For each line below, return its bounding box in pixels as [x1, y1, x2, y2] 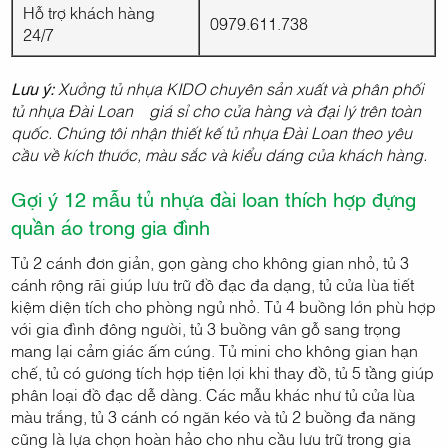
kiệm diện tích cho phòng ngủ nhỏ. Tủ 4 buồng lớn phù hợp [11, 295, 437, 318]
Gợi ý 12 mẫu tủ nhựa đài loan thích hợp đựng [11, 185, 417, 213]
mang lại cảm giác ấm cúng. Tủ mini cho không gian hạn [11, 339, 419, 362]
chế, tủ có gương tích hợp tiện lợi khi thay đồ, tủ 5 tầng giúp [11, 361, 435, 384]
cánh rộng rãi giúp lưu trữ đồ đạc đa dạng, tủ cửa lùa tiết [11, 273, 415, 296]
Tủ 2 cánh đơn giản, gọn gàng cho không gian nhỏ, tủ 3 [11, 251, 410, 274]
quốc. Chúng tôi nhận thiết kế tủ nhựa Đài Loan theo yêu [11, 121, 413, 144]
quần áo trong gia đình [11, 213, 211, 241]
